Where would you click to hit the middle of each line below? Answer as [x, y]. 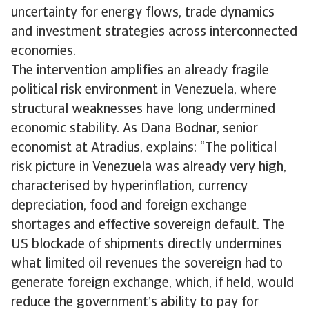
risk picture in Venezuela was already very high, [149, 168]
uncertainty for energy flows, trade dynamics [143, 13]
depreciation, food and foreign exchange [129, 206]
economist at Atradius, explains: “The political [144, 148]
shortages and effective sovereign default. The [148, 226]
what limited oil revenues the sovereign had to [147, 264]
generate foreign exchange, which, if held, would [152, 283]
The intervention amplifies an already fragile [140, 71]
